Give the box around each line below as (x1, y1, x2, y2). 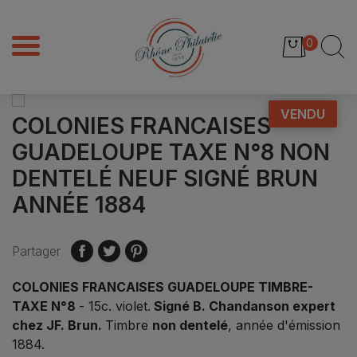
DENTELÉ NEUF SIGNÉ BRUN (12, 164, 318, 192)
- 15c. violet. (79, 297, 151, 314)
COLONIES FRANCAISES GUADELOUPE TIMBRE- (12, 278, 313, 295)
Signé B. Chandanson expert (151, 297, 335, 314)
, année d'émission (228, 316, 340, 333)
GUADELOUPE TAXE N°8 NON (12, 138, 330, 166)
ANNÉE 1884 (12, 190, 146, 218)
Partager (12, 242, 61, 259)
